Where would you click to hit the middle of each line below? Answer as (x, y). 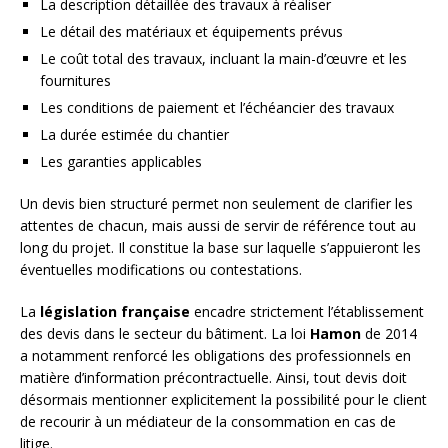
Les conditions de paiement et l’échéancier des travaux (217, 108)
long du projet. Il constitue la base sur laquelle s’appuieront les (220, 248)
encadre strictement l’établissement (307, 312)
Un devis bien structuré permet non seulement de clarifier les (216, 204)
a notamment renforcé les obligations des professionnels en (215, 356)
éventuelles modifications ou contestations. (161, 270)
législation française (115, 312)
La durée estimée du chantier (134, 135)
